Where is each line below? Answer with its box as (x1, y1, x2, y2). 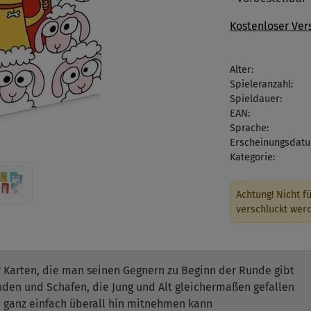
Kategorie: (230, 151, 275, 163)
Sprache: (230, 122, 269, 134)
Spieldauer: (230, 93, 282, 105)
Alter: (230, 64, 253, 76)
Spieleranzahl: (230, 78, 293, 90)
